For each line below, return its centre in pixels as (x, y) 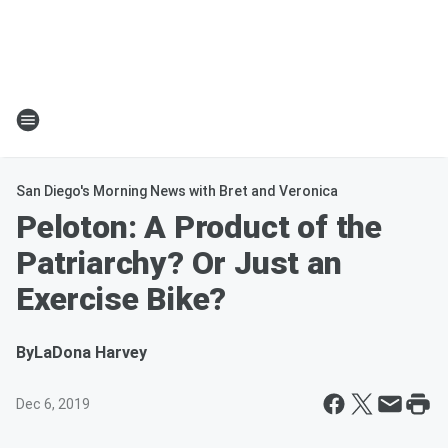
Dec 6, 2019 (53, 404)
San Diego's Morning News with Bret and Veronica (177, 191)
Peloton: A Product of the (199, 227)
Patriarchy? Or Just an (179, 263)
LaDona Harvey (90, 352)
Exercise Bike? (121, 299)
